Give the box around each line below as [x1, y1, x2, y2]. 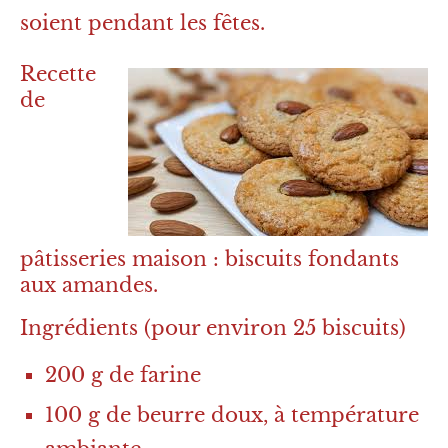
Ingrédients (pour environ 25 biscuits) [20, 316, 406, 341]
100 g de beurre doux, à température [45, 403, 419, 428]
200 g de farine [45, 363, 201, 388]
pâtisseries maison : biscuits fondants [20, 247, 399, 272]
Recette [20, 62, 96, 87]
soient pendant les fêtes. [20, 11, 265, 36]
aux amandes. [20, 273, 158, 298]
